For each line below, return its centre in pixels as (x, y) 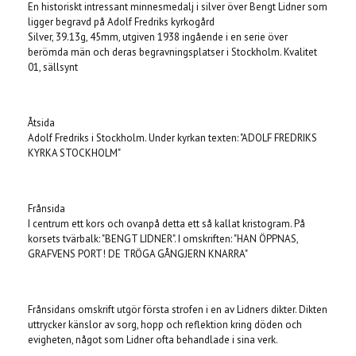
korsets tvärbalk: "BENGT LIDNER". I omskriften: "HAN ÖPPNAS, (163, 238)
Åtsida (41, 122)
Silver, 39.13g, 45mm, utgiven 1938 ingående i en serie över (158, 37)
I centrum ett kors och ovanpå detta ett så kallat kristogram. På (166, 223)
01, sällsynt (53, 67)
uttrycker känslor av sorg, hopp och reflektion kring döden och (165, 324)
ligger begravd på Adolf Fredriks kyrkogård (121, 21)
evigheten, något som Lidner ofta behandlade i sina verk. (154, 339)
